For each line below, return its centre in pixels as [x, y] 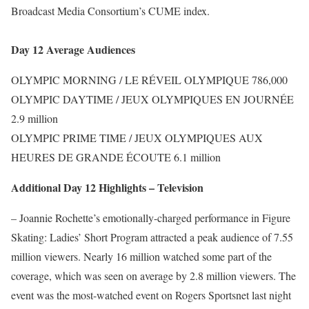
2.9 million [34, 118]
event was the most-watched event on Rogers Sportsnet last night [151, 295]
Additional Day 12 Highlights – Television [107, 187]
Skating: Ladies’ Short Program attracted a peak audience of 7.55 [152, 237]
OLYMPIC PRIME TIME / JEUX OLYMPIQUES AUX [137, 138]
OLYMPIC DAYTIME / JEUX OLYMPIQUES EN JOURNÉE [152, 99]
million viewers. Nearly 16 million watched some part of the [141, 256]
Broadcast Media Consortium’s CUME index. [110, 11]
